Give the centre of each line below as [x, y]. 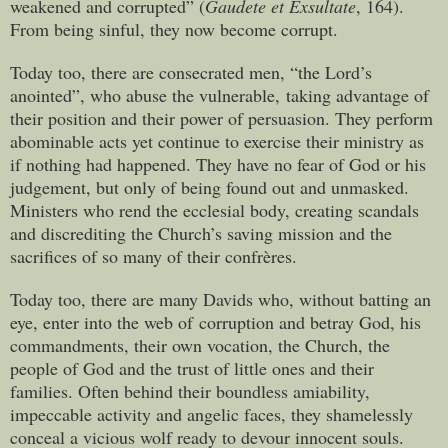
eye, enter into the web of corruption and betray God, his [215, 321]
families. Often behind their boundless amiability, [190, 390]
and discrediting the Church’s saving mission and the [201, 232]
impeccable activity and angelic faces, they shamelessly [211, 413]
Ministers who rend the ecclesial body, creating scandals [214, 209]
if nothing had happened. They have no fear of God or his [218, 163]
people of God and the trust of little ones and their [192, 367]
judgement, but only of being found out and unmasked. [209, 186]
